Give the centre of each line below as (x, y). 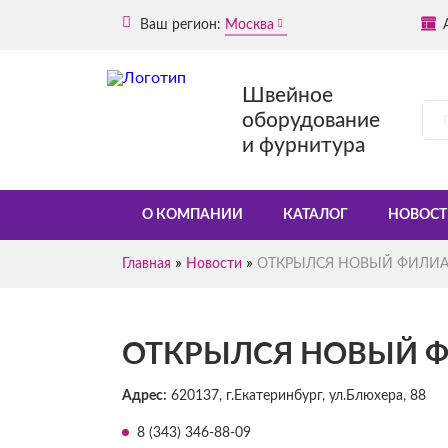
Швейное (287, 95)
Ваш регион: (178, 24)
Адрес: (144, 396)
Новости (214, 264)
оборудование (311, 120)
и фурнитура (303, 145)
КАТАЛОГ (315, 215)
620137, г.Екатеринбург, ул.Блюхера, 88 (296, 396)
